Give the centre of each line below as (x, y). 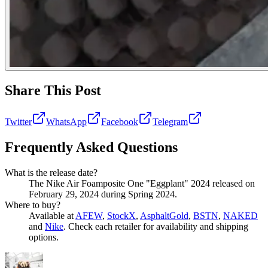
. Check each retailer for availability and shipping (156, 226)
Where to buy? (33, 205)
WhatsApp (66, 121)
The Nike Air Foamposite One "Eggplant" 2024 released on (142, 183)
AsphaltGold (164, 215)
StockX (121, 215)
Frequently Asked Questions (91, 147)
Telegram (170, 121)
